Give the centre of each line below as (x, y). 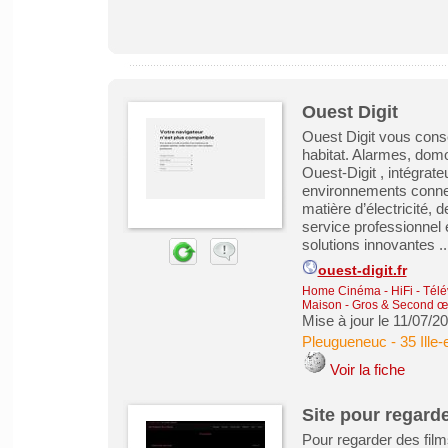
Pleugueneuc (344, 341)
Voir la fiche (367, 369)
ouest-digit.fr (362, 270)
